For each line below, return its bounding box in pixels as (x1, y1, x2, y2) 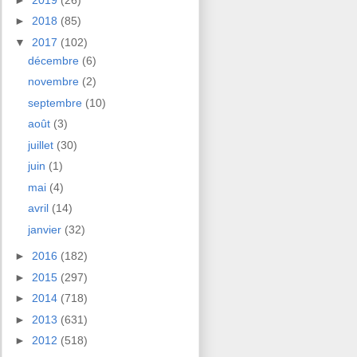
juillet (27, 138, 57, 151)
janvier (27, 222, 65, 236)
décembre (27, 53, 82, 67)
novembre (27, 75, 82, 88)
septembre (27, 96, 85, 109)
